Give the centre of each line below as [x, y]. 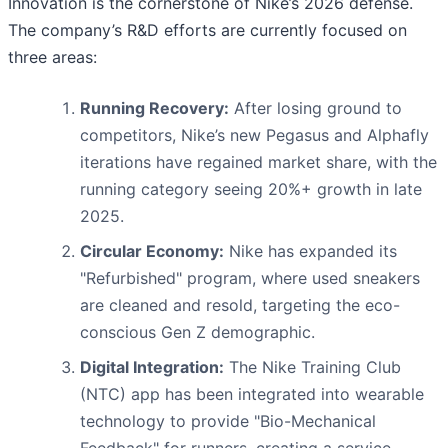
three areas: [52, 57]
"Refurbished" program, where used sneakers [250, 278]
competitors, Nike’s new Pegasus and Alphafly [254, 135]
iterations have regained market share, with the [258, 162]
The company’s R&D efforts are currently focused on [207, 30]
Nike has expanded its [310, 251]
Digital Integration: [152, 367]
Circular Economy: [152, 251]
